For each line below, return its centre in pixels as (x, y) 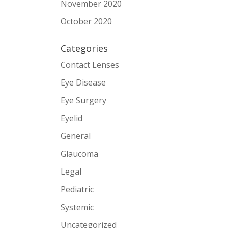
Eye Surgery (84, 101)
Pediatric (77, 190)
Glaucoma (80, 154)
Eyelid (72, 118)
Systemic (77, 207)
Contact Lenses (90, 65)
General (76, 136)
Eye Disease (83, 83)
